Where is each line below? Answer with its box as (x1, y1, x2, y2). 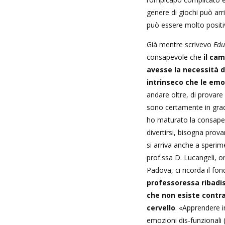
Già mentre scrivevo (147, 39, 213, 49)
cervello (147, 202, 175, 212)
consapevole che (147, 52, 203, 62)
